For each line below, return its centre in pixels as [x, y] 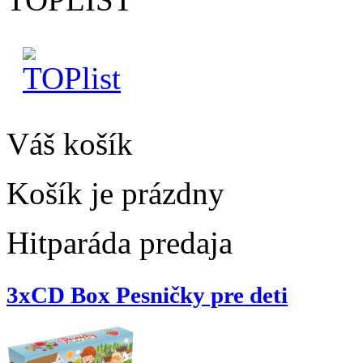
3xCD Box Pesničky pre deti [147, 295]
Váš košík [70, 144]
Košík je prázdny [115, 194]
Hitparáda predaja [120, 243]
